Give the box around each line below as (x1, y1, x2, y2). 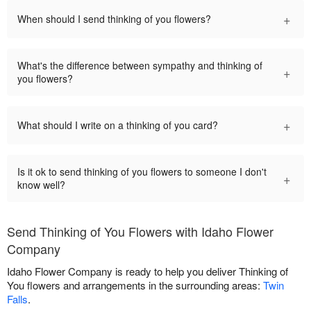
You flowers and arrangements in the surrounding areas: (7, 278, 263, 293)
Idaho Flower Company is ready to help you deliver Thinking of (7, 264, 288, 279)
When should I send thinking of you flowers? (17, 12, 211, 26)
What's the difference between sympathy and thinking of (17, 58, 262, 73)
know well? (17, 178, 65, 192)
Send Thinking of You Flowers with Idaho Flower (7, 222, 274, 241)
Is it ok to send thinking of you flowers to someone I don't (17, 165, 267, 179)
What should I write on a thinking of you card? (17, 118, 218, 133)
